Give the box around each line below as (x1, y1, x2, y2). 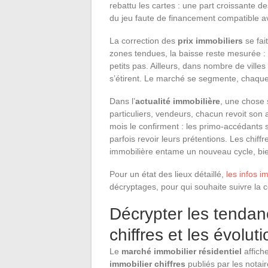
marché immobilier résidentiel (121, 246, 242, 256)
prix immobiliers (178, 35, 243, 45)
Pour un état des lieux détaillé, (109, 169, 226, 179)
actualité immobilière (135, 96, 220, 106)
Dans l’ (109, 96, 135, 106)
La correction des (109, 35, 178, 45)
